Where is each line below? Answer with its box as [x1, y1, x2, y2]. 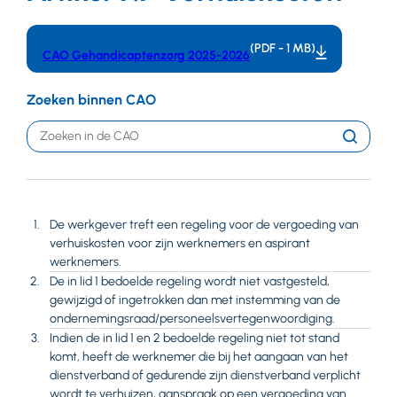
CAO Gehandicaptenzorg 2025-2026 [42, 47, 250, 63]
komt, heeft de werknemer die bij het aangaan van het [50, 348, 349, 364]
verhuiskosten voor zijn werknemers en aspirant [50, 235, 311, 251]
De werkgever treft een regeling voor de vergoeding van [50, 216, 360, 232]
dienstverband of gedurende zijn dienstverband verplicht [50, 367, 362, 383]
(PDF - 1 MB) [249, 41, 315, 56]
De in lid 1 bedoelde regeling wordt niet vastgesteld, [50, 273, 331, 289]
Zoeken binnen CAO [27, 91, 156, 108]
